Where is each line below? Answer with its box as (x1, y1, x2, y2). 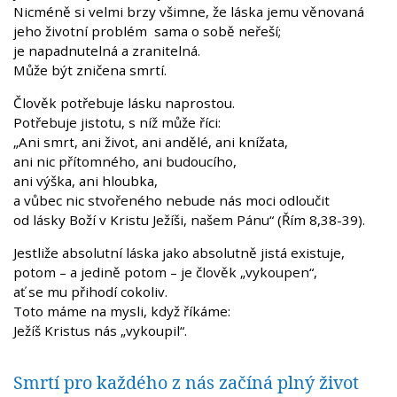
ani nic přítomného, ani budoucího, (13, 152, 237, 170)
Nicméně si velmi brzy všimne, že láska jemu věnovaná (13, 2, 371, 20)
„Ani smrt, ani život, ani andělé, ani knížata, (13, 132, 288, 151)
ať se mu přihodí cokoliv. (13, 282, 167, 300)
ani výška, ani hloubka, (13, 171, 158, 190)
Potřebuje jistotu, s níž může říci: (13, 113, 221, 131)
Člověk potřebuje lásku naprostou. (13, 93, 235, 112)
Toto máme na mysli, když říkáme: (13, 301, 230, 320)
